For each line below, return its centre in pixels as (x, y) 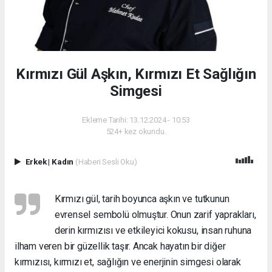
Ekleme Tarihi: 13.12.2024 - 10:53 (136, 120)
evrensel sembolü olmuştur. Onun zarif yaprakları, (155, 215)
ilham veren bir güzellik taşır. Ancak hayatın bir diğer (120, 246)
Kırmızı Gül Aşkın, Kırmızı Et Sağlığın (136, 74)
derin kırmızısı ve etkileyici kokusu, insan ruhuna (153, 230)
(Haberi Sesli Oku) (106, 161)
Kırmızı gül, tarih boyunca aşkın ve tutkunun (142, 199)
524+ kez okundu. (136, 131)
